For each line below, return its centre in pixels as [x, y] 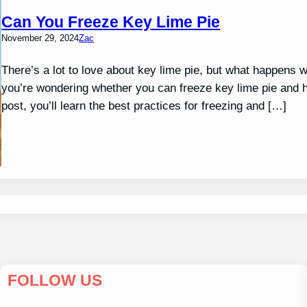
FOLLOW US [54, 281]
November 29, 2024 [40, 38]
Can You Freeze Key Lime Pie [111, 22]
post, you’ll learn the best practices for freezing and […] [144, 106]
